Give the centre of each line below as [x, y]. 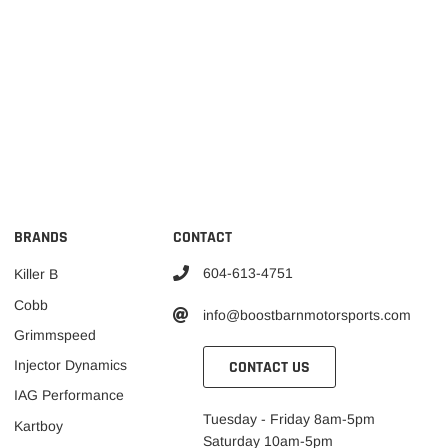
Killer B [35, 274]
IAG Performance [68, 395]
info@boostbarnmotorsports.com [307, 314]
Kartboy [38, 425]
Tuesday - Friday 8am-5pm [289, 418]
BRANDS [40, 237]
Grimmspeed [54, 334]
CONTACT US [270, 367]
